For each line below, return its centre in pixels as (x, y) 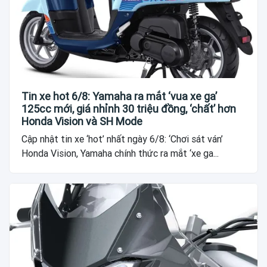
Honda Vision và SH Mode (82, 122)
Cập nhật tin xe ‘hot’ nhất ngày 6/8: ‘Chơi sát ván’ (122, 139)
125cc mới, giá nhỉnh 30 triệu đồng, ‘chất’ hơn (129, 109)
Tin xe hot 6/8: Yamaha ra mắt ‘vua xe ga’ (119, 97)
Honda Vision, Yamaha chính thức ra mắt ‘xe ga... (120, 154)
